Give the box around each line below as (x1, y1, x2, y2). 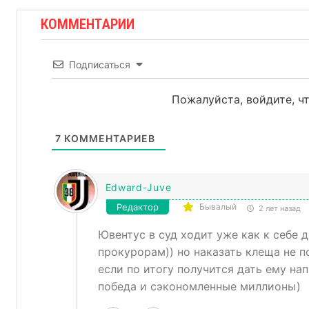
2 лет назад (256, 203, 301, 214)
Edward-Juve (105, 181, 172, 194)
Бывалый (199, 201, 237, 212)
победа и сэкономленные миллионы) (97, 279, 301, 294)
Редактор (116, 201, 159, 213)
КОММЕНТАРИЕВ (61, 132, 155, 145)
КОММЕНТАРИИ (41, 16, 134, 33)
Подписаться (68, 59, 130, 71)
